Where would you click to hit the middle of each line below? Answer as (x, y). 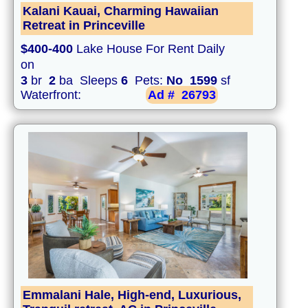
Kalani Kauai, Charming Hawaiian (121, 11)
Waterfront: (53, 95)
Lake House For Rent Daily (149, 49)
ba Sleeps (88, 81)
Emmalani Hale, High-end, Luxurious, (132, 295)
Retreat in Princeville (84, 26)
